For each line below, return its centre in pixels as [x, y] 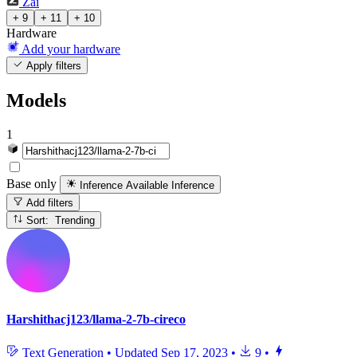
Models [36, 101]
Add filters [49, 202]
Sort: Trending [75, 221]
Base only [31, 184]
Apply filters [53, 66]
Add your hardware [71, 49]
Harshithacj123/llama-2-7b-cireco [96, 320]
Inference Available [124, 185]
